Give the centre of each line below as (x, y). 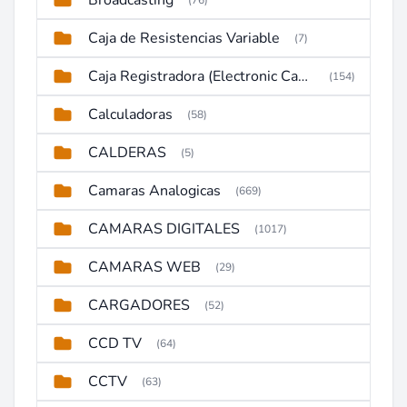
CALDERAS (127, 153)
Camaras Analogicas (154, 191)
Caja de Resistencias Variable (184, 38)
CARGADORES (139, 305)
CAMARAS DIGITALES (164, 229)
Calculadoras (130, 114)
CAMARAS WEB (144, 267)
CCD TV (115, 343)
